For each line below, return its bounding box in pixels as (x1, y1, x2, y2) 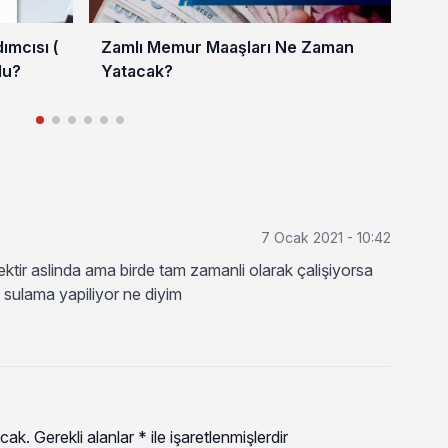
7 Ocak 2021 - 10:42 (261, 229, 392, 247)
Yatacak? (100, 61, 173, 82)
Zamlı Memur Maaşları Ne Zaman (100, 37, 354, 58)
